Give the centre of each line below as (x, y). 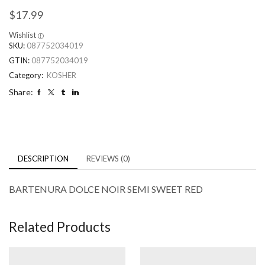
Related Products (60, 227)
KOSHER (62, 75)
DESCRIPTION (43, 159)
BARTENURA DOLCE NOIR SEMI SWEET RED (106, 189)
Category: (27, 75)
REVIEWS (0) (108, 159)
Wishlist (22, 35)
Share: (21, 92)
